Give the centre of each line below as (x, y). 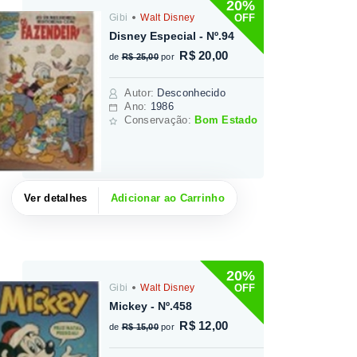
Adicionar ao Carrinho (167, 198)
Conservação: (160, 120)
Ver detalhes (56, 198)
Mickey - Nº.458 (151, 306)
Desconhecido (192, 93)
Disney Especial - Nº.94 (172, 36)
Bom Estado (226, 120)
